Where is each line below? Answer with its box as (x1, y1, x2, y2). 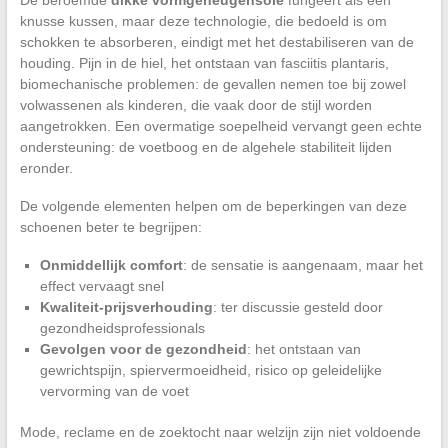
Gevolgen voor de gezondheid (39, 340, 247, 357)
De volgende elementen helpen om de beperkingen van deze (19, 197, 407, 214)
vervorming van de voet (39, 382, 189, 399)
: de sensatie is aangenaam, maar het (182, 256, 423, 273)
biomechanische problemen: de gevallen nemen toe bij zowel (19, 75, 406, 92)
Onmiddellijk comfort (39, 256, 183, 273)
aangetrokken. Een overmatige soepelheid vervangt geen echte (19, 117, 422, 134)
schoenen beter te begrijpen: (19, 218, 202, 235)
